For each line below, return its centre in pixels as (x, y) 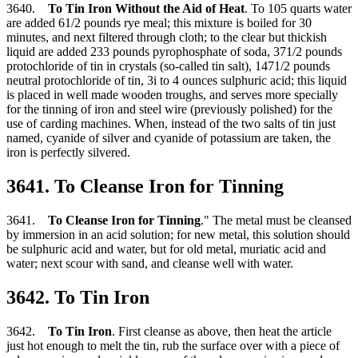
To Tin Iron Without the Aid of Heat (146, 9)
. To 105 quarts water (298, 9)
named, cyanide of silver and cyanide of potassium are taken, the (169, 138)
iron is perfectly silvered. (68, 153)
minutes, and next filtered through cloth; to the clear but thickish (167, 38)
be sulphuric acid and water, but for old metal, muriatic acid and (166, 249)
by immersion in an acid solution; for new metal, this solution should (178, 234)
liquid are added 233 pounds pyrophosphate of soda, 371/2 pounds (174, 52)
